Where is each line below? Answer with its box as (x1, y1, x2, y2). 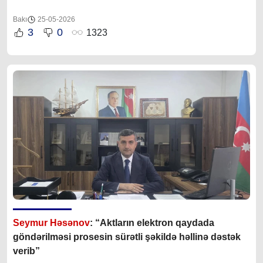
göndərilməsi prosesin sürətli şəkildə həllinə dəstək (13, 232, 241, 242)
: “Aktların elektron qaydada (90, 218, 214, 228)
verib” (13, 246, 40, 257)
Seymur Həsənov (13, 218, 90, 228)
